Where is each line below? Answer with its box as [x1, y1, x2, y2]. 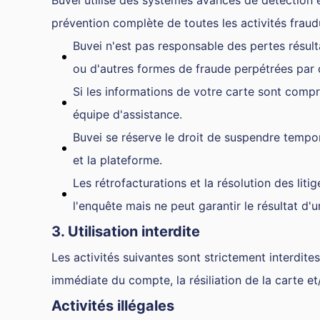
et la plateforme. [73, 153, 162, 167]
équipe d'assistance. [73, 107, 182, 121]
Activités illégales [51, 297, 174, 314]
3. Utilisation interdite [51, 223, 200, 240]
